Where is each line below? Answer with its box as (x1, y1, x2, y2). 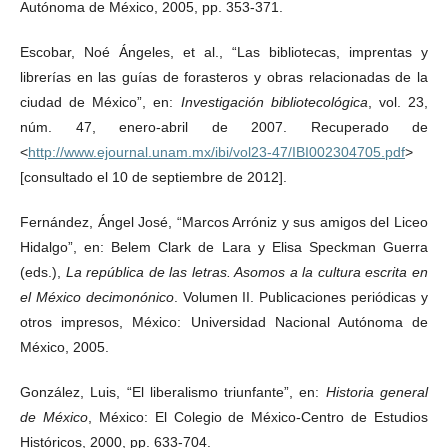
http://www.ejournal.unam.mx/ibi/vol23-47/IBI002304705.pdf (28, 143, 405, 160)
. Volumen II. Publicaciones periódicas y (173, 288, 429, 305)
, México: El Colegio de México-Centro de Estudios (87, 408, 428, 425)
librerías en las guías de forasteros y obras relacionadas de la (20, 68, 428, 85)
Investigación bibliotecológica (180, 93, 368, 110)
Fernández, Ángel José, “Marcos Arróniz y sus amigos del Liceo (20, 213, 428, 230)
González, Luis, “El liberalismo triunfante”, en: (20, 383, 326, 400)
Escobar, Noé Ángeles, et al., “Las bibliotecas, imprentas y (20, 43, 428, 60)
